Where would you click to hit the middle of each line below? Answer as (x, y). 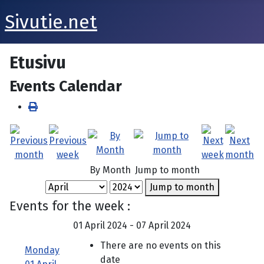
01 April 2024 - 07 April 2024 (132, 225)
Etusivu (38, 63)
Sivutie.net (51, 22)
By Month (110, 170)
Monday (42, 250)
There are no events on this (161, 245)
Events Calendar (66, 86)
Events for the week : (70, 206)
